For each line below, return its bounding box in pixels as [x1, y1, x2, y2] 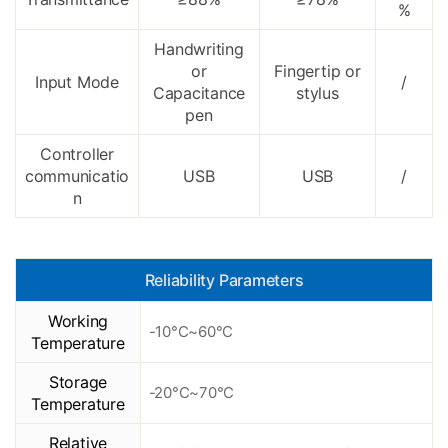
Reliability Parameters [144, 270, 304, 291]
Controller [40, 144, 114, 165]
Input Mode [35, 72, 119, 93]
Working [47, 311, 109, 332]
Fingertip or [274, 61, 361, 82]
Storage [48, 372, 108, 393]
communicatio [24, 166, 130, 187]
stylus [296, 83, 339, 104]
